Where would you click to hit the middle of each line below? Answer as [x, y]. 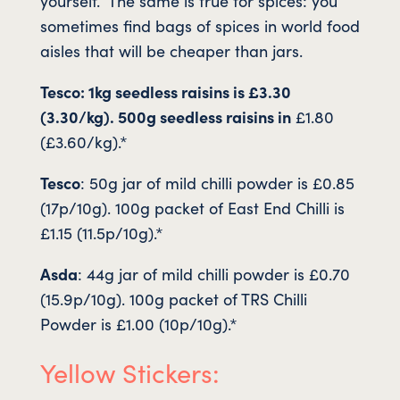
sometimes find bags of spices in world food [200, 26]
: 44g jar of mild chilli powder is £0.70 [213, 274]
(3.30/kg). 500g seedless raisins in [165, 117]
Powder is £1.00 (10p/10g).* [138, 324]
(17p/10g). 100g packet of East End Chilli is [192, 208]
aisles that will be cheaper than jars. [171, 51]
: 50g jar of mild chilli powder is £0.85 [217, 183]
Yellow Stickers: [129, 372]
